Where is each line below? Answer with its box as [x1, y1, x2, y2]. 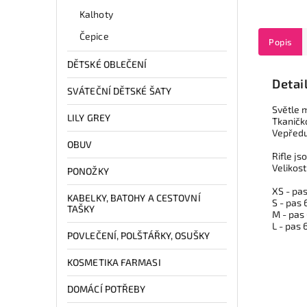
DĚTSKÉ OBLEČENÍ [67, 58, 147, 70]
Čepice [79, 29, 109, 42]
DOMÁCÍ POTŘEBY [67, 282, 146, 295]
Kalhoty [79, 8, 113, 20]
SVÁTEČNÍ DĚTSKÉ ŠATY [67, 84, 171, 97]
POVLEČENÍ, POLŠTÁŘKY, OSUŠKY [67, 229, 210, 241]
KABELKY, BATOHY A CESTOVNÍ [67, 191, 201, 204]
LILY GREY [67, 111, 110, 123]
